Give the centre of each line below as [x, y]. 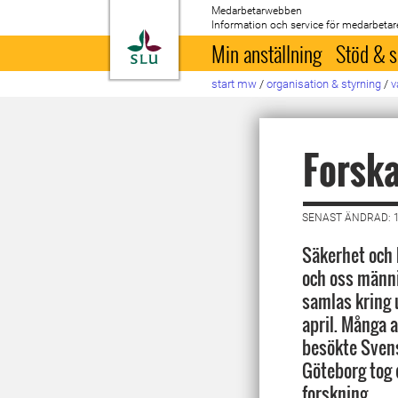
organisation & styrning [324, 84]
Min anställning [267, 53]
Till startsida [206, 39]
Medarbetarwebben [257, 11]
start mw [235, 84]
